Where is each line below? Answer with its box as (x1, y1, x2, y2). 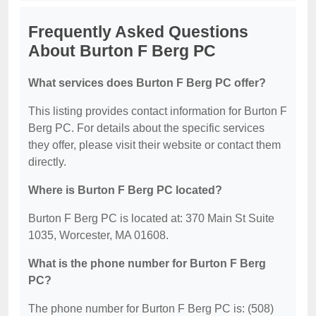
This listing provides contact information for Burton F (28, 105, 287, 118)
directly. (28, 156, 66, 169)
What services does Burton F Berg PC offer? (28, 77, 266, 90)
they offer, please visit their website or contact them (28, 139, 281, 152)
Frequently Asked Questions (28, 23, 248, 42)
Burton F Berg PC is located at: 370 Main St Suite (28, 212, 274, 225)
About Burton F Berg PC (28, 42, 216, 61)
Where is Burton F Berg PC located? (28, 184, 222, 197)
